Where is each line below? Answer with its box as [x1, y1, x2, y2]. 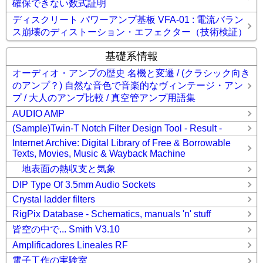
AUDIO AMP [12, 109, 65, 119]
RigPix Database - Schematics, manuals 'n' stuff [12, 209, 211, 220]
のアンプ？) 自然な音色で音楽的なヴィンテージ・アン [12, 80, 243, 91]
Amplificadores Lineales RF [12, 240, 128, 251]
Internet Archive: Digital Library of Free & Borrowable [12, 138, 231, 149]
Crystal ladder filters [12, 194, 95, 205]
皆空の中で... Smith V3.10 [12, 224, 129, 235]
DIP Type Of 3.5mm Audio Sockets [12, 180, 156, 190]
